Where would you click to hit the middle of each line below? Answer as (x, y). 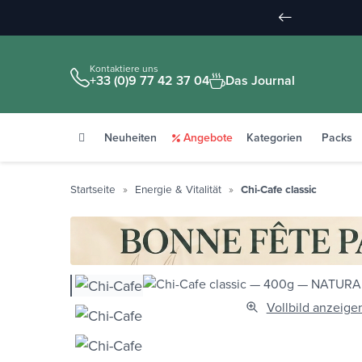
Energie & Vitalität (178, 189)
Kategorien (274, 138)
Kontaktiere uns (124, 68)
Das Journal (260, 80)
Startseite (93, 189)
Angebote (208, 138)
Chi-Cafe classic (279, 189)
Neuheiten (130, 138)
